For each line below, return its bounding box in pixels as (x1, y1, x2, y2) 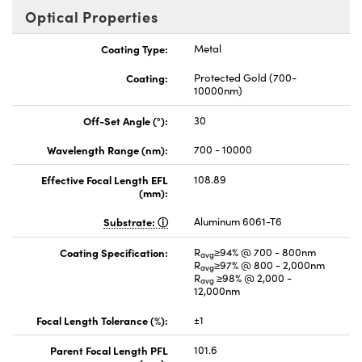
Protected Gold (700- (194, 69, 297, 85)
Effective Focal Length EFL (41, 171, 168, 187)
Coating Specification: (60, 244, 168, 259)
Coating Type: (101, 40, 168, 56)
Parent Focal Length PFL (50, 342, 168, 357)
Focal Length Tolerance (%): (36, 312, 168, 327)
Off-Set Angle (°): (83, 112, 168, 128)
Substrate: (103, 213, 158, 229)
